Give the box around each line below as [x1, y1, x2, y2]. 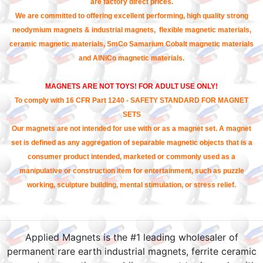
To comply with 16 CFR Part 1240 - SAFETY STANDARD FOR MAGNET [15, 96, 248, 104]
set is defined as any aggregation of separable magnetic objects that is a [11, 139, 252, 147]
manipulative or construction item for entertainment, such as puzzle [19, 167, 244, 175]
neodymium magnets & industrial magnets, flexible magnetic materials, [12, 26, 251, 34]
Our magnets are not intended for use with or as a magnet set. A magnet [12, 124, 251, 133]
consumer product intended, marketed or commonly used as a [28, 153, 235, 161]
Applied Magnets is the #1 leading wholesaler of [25, 231, 238, 243]
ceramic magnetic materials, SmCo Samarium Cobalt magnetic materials [9, 40, 254, 48]
